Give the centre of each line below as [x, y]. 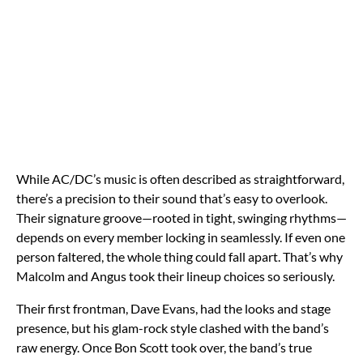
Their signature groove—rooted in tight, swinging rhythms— [181, 217]
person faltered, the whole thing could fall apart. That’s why [179, 256]
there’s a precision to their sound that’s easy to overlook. [172, 198]
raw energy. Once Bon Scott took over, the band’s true [164, 347]
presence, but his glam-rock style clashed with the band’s [173, 327]
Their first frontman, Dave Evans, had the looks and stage [173, 308]
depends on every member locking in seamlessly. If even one [181, 237]
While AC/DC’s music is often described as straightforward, [180, 178]
